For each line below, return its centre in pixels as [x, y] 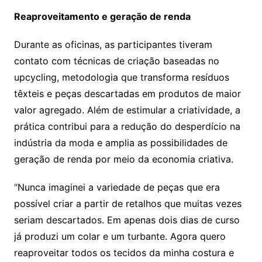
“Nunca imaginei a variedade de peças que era [117, 187]
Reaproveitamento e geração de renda [102, 17]
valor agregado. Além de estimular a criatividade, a [127, 110]
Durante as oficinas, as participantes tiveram [113, 45]
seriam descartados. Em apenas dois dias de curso [127, 220]
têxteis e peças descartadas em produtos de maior [127, 94]
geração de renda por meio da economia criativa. [123, 159]
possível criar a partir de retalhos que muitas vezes [127, 204]
